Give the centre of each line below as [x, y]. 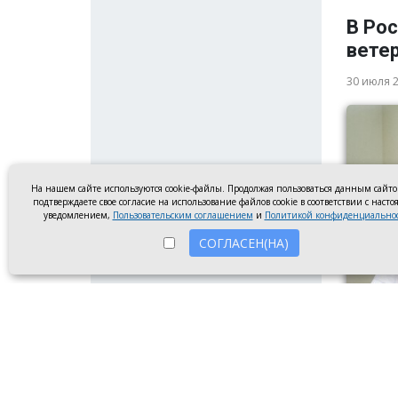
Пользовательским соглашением [183, 215]
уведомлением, [78, 215]
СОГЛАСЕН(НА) [244, 243]
